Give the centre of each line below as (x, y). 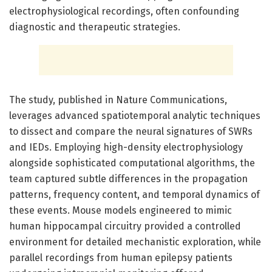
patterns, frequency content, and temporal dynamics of (134, 194)
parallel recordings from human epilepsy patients (121, 257)
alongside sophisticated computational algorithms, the (132, 163)
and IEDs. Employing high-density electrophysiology (126, 147)
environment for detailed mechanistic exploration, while (135, 242)
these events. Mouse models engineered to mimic (121, 210)
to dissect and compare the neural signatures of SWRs (131, 131)
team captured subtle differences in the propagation (128, 178)
